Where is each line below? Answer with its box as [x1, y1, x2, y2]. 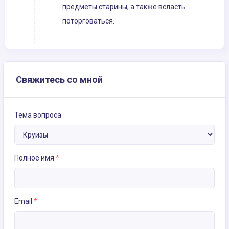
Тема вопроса [14, 111, 61, 120]
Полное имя [14, 154, 56, 163]
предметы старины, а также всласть [62, 3, 186, 11]
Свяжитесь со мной [16, 74, 103, 85]
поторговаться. [62, 17, 114, 26]
